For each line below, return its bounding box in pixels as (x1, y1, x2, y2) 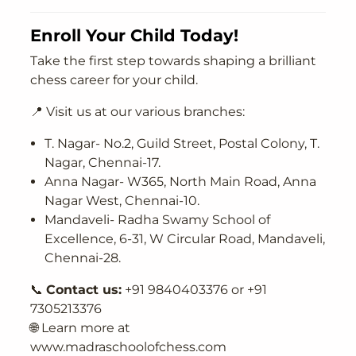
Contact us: (46, 281, 122, 297)
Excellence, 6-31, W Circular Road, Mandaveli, (44, 230, 325, 246)
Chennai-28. (44, 250, 121, 265)
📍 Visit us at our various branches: (30, 103, 246, 119)
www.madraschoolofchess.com (30, 339, 227, 354)
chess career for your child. (30, 72, 199, 87)
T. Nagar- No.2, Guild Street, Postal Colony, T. (44, 135, 319, 151)
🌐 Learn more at (30, 319, 131, 335)
